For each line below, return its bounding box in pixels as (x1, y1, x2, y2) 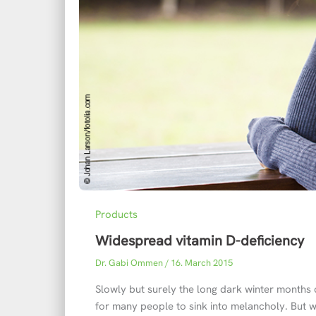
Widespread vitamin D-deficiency (95, 231, 304, 250)
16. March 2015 (170, 257, 233, 269)
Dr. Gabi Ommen (95, 257, 165, 269)
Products (95, 207, 138, 221)
